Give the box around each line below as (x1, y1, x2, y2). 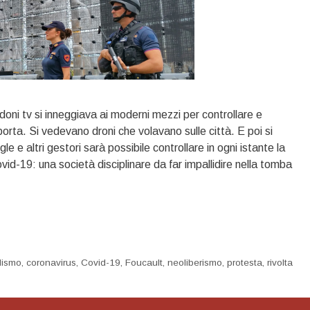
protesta (227, 257, 263, 268)
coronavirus (26, 257, 77, 268)
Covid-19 (81, 257, 121, 268)
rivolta (267, 257, 293, 268)
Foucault (125, 257, 163, 268)
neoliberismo (167, 257, 223, 268)
